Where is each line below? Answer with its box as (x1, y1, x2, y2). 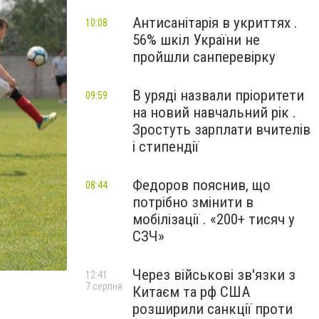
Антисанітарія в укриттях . (132, 14, 298, 31)
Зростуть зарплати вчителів (132, 121, 310, 138)
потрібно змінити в (132, 194, 253, 211)
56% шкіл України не (132, 31, 260, 48)
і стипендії (132, 138, 199, 155)
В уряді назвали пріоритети (132, 87, 304, 104)
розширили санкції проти (132, 300, 293, 318)
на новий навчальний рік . (132, 104, 296, 121)
